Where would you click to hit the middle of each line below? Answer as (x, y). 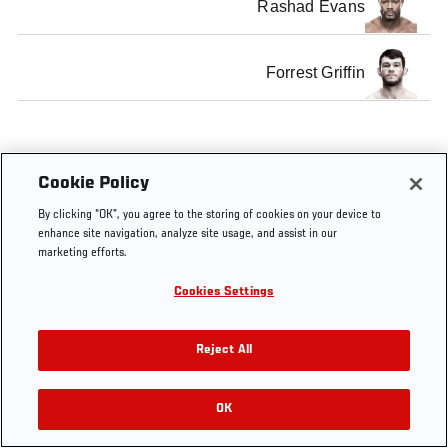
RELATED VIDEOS (235, 420)
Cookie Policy (94, 183)
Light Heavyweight (126, 195)
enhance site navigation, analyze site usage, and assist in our (188, 234)
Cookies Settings (224, 292)
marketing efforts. (83, 253)
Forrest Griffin (315, 73)
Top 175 (231, 195)
